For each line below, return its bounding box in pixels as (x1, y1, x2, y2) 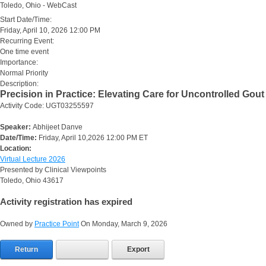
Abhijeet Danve (33, 123, 83, 131)
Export (126, 245, 150, 254)
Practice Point (34, 220, 79, 228)
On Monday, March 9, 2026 (79, 220, 167, 228)
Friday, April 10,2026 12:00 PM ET (39, 134, 148, 142)
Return (15, 245, 38, 254)
